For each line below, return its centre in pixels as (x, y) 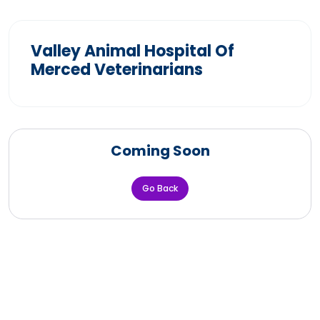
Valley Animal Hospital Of (132, 51)
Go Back (160, 188)
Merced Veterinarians (117, 69)
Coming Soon (160, 150)
